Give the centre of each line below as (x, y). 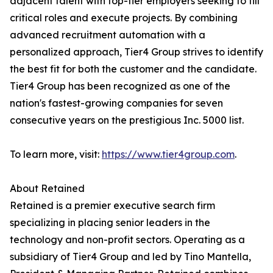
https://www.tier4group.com (168, 154)
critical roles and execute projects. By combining (124, 18)
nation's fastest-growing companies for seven (116, 103)
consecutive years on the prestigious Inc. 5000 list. (127, 120)
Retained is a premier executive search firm (112, 206)
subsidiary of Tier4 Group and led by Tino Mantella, (130, 257)
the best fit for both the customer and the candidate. (133, 69)
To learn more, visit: (56, 154)
